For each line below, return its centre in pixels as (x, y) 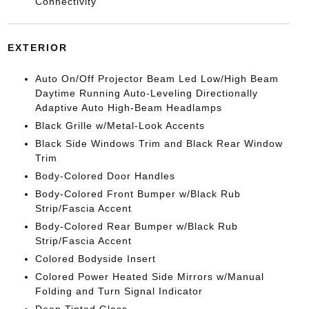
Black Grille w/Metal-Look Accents (120, 126)
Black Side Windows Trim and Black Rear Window (159, 143)
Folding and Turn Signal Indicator (119, 291)
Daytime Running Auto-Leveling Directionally (146, 93)
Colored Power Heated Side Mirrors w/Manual (149, 277)
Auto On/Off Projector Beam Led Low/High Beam (157, 79)
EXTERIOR (37, 48)
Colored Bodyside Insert (95, 259)
